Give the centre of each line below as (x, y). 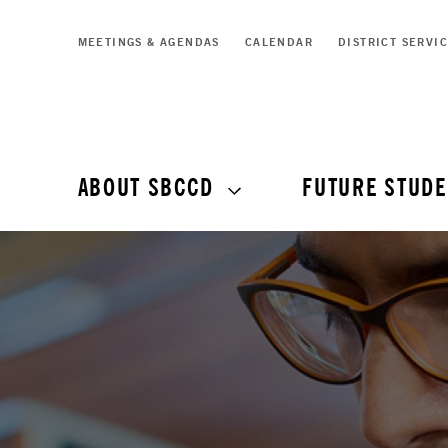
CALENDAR (278, 42)
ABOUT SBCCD (145, 188)
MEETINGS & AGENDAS (148, 42)
